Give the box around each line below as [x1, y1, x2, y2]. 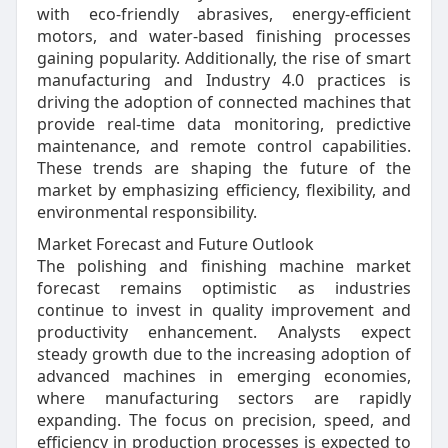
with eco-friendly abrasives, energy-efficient [36, 3, 412, 25]
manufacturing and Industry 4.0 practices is [36, 69, 412, 91]
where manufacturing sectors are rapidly [36, 387, 412, 409]
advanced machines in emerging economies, [36, 365, 412, 387]
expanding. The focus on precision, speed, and [36, 409, 412, 431]
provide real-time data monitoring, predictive [36, 113, 412, 135]
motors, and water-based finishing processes [36, 25, 412, 47]
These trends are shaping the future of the [36, 157, 412, 179]
